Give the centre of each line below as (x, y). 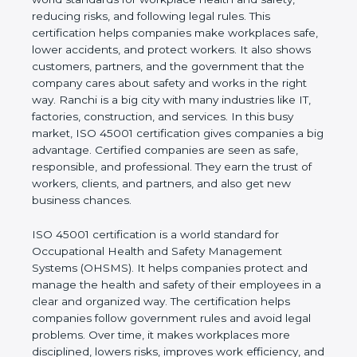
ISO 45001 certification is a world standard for (155, 285)
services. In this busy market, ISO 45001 (140, 167)
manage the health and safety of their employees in (172, 335)
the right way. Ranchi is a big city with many (150, 133)
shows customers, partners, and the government (164, 100)
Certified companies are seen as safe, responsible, (168, 200)
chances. (56, 251)
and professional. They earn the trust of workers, (162, 217)
